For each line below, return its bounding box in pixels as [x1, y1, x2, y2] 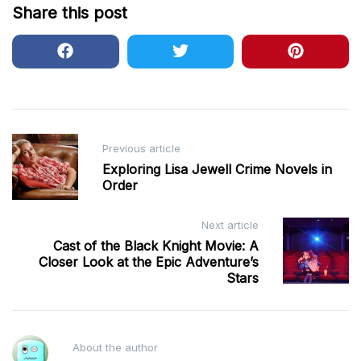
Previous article [102, 142, 180, 156]
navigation [11, 158, 106, 182]
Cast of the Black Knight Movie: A [53, 237, 259, 254]
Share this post [12, 2, 127, 23]
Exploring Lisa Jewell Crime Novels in [102, 161, 332, 178]
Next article [201, 218, 259, 231]
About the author [72, 340, 158, 354]
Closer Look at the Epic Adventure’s [39, 253, 259, 270]
